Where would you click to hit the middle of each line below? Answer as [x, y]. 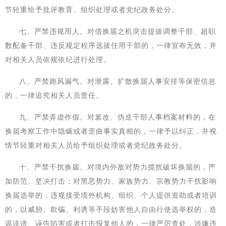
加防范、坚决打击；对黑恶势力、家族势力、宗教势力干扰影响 [111, 181]
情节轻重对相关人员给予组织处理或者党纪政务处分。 [96, 145]
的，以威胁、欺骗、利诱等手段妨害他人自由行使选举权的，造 [111, 209]
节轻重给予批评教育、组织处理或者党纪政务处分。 [92, 10]
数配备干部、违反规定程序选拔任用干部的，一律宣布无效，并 [111, 45]
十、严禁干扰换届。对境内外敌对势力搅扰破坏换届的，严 [118, 167]
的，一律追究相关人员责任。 [54, 95]
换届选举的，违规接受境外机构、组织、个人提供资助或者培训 [111, 195]
